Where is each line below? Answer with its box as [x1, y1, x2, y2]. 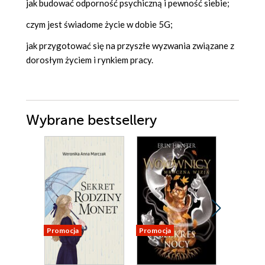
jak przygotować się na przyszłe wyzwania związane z [26, 40, 234, 51]
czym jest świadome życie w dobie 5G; [26, 19, 173, 30]
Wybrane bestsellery [26, 112, 157, 129]
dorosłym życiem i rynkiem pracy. [26, 54, 153, 66]
